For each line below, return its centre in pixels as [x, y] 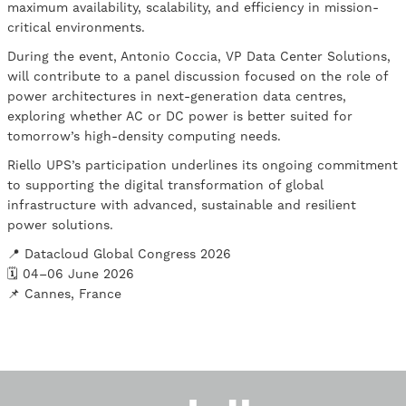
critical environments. [76, 28]
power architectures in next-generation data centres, [177, 97]
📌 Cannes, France [64, 294]
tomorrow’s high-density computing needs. [144, 136]
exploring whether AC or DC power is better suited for [180, 116]
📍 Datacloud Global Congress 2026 [119, 254]
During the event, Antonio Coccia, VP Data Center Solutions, [199, 57]
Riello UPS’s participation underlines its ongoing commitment [203, 165]
